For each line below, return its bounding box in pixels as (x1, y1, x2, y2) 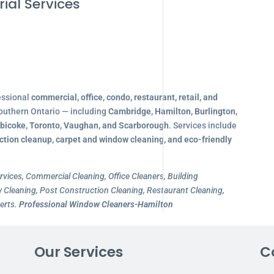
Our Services (34, 242, 123, 262)
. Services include (168, 120, 237, 130)
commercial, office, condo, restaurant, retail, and (31, 92, 218, 102)
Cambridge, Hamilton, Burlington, (108, 106, 237, 116)
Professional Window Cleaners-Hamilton (18, 199, 173, 209)
